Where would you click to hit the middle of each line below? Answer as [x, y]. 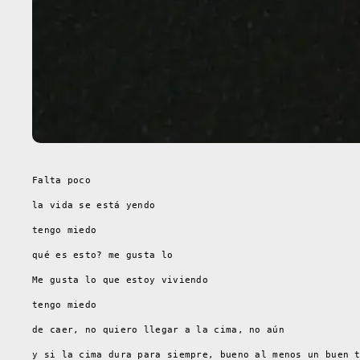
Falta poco [61, 180]
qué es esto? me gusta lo [103, 255]
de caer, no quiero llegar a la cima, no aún [158, 329]
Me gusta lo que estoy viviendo [120, 280]
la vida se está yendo [94, 205]
